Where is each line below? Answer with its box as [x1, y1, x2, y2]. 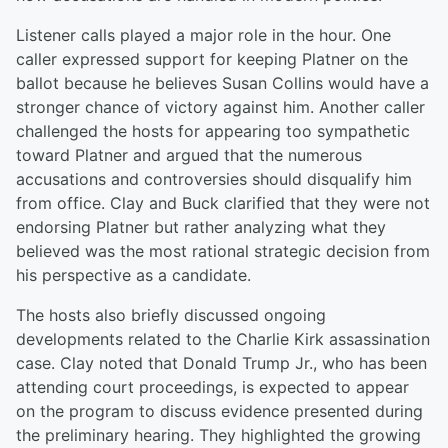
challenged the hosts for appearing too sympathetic [16, 121, 410, 141]
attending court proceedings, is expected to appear [16, 377, 409, 397]
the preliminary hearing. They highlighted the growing [16, 425, 421, 445]
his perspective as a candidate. [16, 265, 251, 285]
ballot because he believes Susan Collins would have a [16, 73, 429, 93]
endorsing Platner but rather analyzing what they [16, 217, 386, 237]
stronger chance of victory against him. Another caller [16, 97, 425, 117]
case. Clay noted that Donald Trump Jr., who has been [16, 353, 427, 373]
